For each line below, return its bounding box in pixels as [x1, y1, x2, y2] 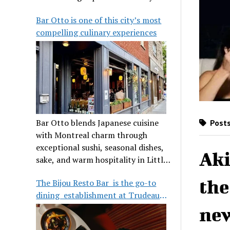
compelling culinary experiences [36, 26, 157, 38]
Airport [36, 201, 65, 213]
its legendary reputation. [36, 3, 129, 15]
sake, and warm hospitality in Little [36, 154, 168, 165]
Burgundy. [36, 166, 74, 178]
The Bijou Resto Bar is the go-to [36, 177, 157, 188]
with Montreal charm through [36, 129, 148, 141]
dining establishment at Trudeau [36, 189, 160, 201]
